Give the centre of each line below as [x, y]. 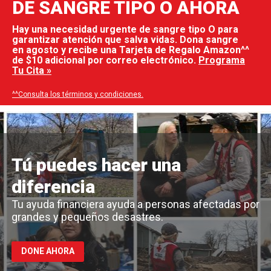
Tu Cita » [32, 70]
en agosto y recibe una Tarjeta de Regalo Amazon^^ [131, 50]
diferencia [53, 187]
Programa [222, 60]
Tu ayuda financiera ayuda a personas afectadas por [135, 204]
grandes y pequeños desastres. [87, 217]
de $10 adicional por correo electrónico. [105, 60]
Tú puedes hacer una [96, 165]
